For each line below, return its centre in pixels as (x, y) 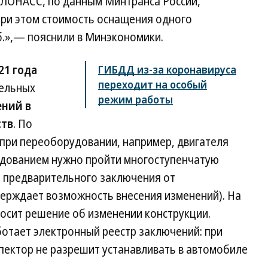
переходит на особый (153, 84)
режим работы (135, 99)
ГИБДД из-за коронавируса (167, 69)
